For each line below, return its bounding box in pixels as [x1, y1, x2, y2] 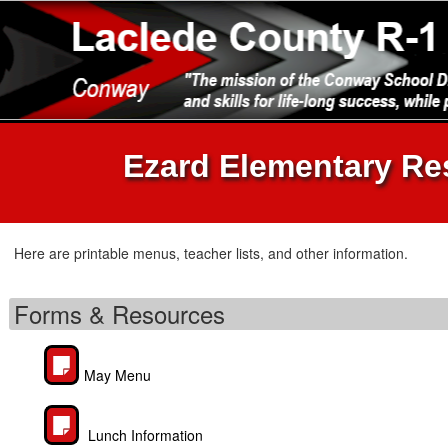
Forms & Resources [14, 296, 225, 331]
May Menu [84, 365, 151, 385]
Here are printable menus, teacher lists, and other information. [14, 243, 408, 263]
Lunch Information [84, 425, 203, 445]
